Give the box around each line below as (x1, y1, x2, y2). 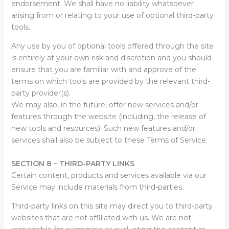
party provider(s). (11, 88, 71, 98)
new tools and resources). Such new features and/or (11, 124, 195, 133)
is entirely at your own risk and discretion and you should (11, 53, 212, 62)
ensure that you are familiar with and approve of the (11, 65, 196, 74)
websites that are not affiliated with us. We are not (11, 213, 191, 222)
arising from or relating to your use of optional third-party (11, 11, 214, 20)
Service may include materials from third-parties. (11, 182, 184, 192)
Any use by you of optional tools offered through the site (11, 41, 214, 51)
